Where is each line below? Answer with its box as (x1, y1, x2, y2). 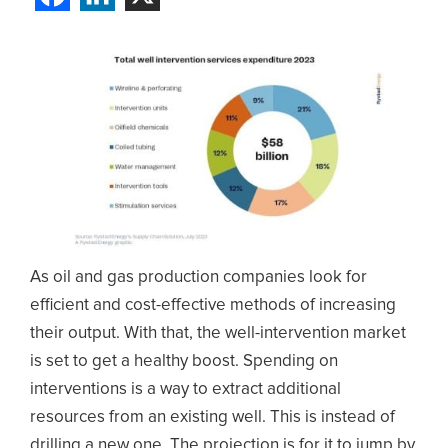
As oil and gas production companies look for (30, 269, 367, 287)
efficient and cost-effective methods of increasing (30, 297, 396, 315)
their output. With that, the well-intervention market (30, 325, 406, 343)
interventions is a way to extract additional (30, 381, 341, 399)
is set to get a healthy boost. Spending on (30, 353, 338, 371)
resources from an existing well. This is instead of (30, 409, 395, 427)
